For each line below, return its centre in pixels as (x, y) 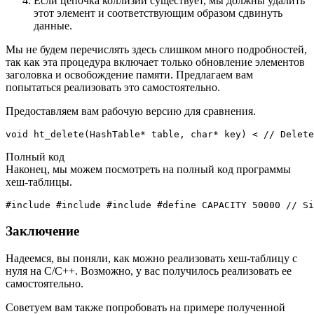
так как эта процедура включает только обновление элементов (155, 62)
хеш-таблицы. (39, 182)
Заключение (42, 231)
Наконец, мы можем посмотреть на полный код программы (148, 170)
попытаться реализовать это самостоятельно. (113, 88)
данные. (53, 26)
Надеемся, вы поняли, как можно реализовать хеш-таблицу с (151, 258)
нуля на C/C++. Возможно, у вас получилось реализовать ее (149, 271)
